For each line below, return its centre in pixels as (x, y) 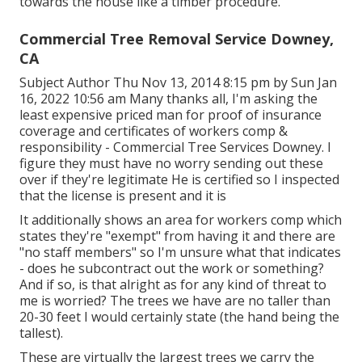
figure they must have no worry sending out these (171, 163)
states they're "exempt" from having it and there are (177, 236)
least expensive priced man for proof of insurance (170, 114)
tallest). (41, 333)
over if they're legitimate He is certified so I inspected (179, 179)
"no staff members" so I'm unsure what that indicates (180, 252)
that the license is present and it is (123, 195)
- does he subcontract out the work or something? (172, 268)
